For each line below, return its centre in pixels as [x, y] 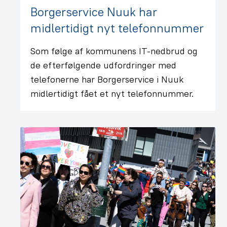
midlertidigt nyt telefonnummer [117, 28]
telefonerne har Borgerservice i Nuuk [107, 79]
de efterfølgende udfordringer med [103, 65]
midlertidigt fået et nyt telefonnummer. [112, 93]
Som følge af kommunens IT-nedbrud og [114, 51]
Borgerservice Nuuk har [94, 12]
